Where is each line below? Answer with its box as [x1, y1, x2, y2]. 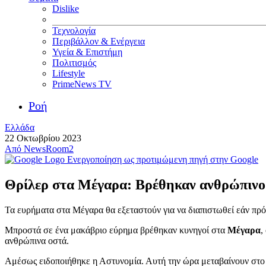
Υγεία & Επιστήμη [52, 47, 122, 57]
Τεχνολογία [52, 26, 96, 36]
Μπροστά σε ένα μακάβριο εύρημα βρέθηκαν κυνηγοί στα [5, 224, 227, 235]
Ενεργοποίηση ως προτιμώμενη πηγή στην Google [67, 154, 258, 164]
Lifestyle [52, 68, 85, 78]
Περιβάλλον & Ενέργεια [52, 36, 145, 46]
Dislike [52, 4, 79, 14]
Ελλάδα [5, 122, 34, 132]
